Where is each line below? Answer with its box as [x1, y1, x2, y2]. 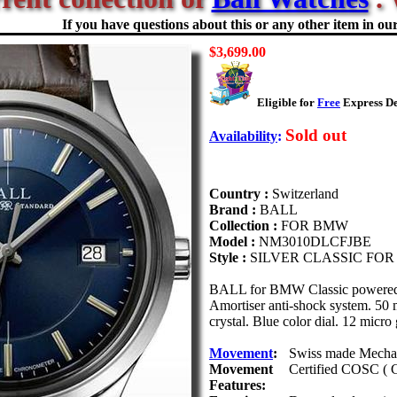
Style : [209, 250, 250, 265]
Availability [209, 128, 277, 144]
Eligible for [257, 96, 317, 109]
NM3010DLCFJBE [259, 234, 371, 249]
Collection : [209, 218, 281, 233]
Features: [209, 378, 266, 393]
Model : [209, 234, 259, 249]
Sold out [285, 126, 346, 144]
